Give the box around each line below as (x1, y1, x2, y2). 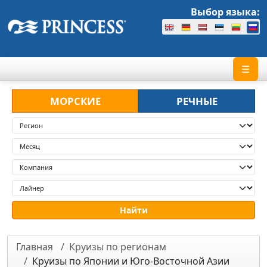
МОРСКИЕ (49, 94, 101, 108)
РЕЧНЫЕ (176, 94, 218, 108)
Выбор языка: (191, 5, 260, 18)
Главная (16, 240, 53, 253)
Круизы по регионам (69, 240, 166, 253)
